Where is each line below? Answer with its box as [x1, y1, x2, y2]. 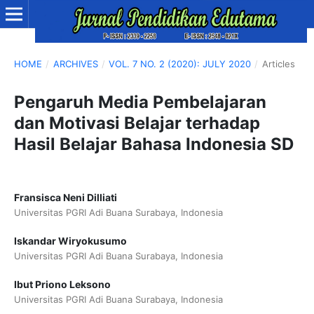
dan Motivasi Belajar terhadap [13, 112, 260, 133]
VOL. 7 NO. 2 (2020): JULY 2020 [109, 57, 252, 69]
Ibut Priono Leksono [13, 278, 111, 291]
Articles [261, 57, 295, 69]
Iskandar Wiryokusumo [13, 235, 127, 247]
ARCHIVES [53, 57, 98, 69]
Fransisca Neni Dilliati [13, 191, 117, 203]
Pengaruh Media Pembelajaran [13, 91, 266, 112]
